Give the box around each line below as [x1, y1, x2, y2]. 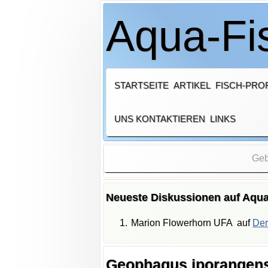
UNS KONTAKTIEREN [114, 113, 205, 124]
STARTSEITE [114, 80, 169, 90]
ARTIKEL [173, 80, 211, 90]
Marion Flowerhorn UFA [130, 218, 233, 229]
